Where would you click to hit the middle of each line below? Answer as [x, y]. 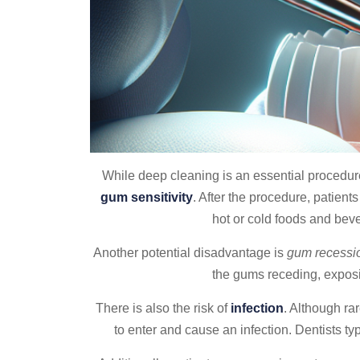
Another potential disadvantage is [190, 253]
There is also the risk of [163, 309]
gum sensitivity [146, 198]
